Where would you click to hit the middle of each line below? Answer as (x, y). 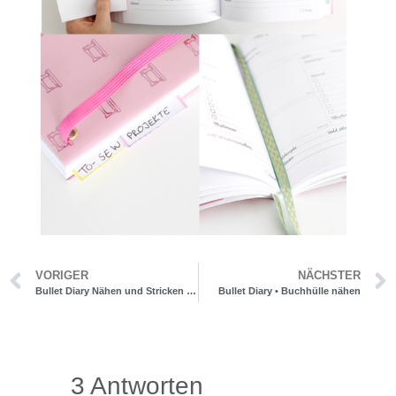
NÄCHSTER (329, 276)
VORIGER (62, 276)
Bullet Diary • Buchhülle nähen (289, 291)
